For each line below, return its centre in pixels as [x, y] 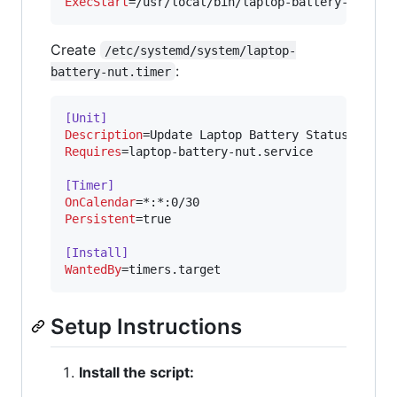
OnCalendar [100, 202]
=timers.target [171, 269]
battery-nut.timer [111, 71]
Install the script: [136, 372]
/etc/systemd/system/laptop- [201, 50]
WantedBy [93, 269]
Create [75, 49]
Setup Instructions [146, 326]
